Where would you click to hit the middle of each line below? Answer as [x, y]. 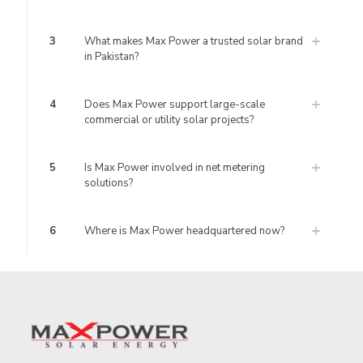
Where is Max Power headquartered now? [184, 231]
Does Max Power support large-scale [175, 105]
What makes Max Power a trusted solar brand [194, 41]
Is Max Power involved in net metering [175, 168]
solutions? [109, 183]
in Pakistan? [111, 57]
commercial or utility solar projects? [169, 120]
